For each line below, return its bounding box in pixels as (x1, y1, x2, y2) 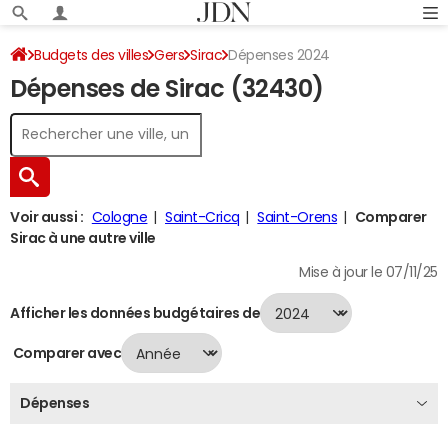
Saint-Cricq (165, 210, 240, 224)
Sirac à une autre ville (10, 231, 156, 245)
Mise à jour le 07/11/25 (299, 265, 438, 279)
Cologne (91, 210, 148, 224)
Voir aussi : (10, 210, 84, 224)
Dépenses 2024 (228, 48, 330, 62)
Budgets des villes (34, 48, 149, 62)
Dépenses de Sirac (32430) (10, 77, 324, 101)
